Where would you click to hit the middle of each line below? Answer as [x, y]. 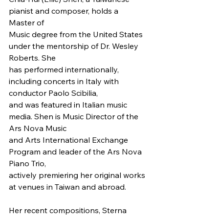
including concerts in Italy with [65, 81]
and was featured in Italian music [69, 105]
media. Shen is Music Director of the [75, 117]
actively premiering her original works [78, 175]
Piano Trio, [27, 164]
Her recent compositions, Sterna [69, 210]
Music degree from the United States [77, 34]
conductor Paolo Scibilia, [53, 93]
